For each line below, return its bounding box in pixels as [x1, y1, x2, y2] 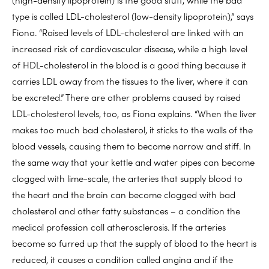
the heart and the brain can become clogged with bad [12, 187, 235, 201]
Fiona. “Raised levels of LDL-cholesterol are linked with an [12, 25, 244, 38]
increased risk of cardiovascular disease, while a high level [12, 41, 247, 55]
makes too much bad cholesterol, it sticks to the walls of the [12, 122, 253, 136]
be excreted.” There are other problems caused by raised [12, 90, 241, 103]
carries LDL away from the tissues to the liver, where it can [12, 74, 248, 87]
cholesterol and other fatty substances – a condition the [12, 204, 240, 217]
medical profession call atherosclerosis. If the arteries [12, 220, 226, 233]
